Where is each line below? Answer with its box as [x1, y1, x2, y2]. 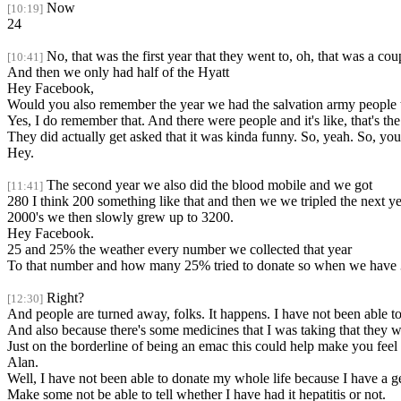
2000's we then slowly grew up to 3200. [7, 209, 234, 226]
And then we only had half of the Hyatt [7, 64, 229, 81]
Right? [47, 290, 84, 306]
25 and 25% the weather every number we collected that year [7, 242, 352, 258]
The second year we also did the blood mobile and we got [47, 177, 372, 193]
